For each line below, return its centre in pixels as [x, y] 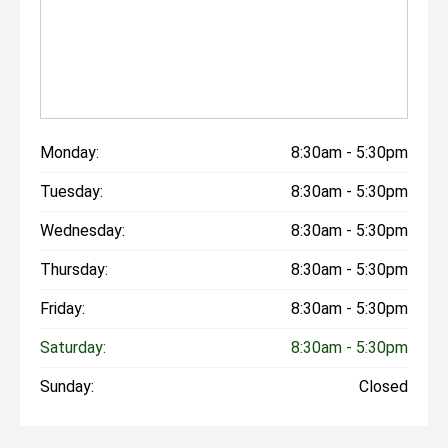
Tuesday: [71, 191]
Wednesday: [82, 230]
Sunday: [67, 386]
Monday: [69, 152]
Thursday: [74, 269]
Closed [383, 386]
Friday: [62, 308]
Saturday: [73, 347]
